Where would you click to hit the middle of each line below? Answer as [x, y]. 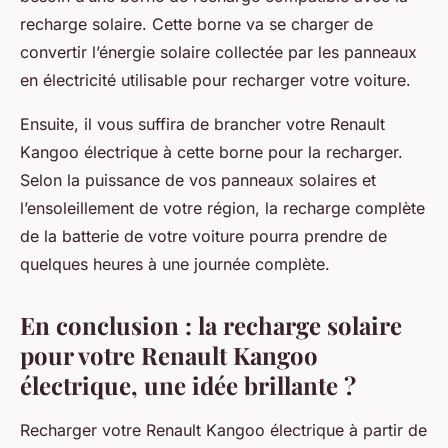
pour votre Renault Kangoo [169, 354]
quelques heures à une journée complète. [175, 263]
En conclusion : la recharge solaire [211, 324]
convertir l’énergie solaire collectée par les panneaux [218, 51]
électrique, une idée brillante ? [188, 384]
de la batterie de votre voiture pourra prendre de [203, 235]
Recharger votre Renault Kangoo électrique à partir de [223, 429]
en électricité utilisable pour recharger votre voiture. [215, 79]
